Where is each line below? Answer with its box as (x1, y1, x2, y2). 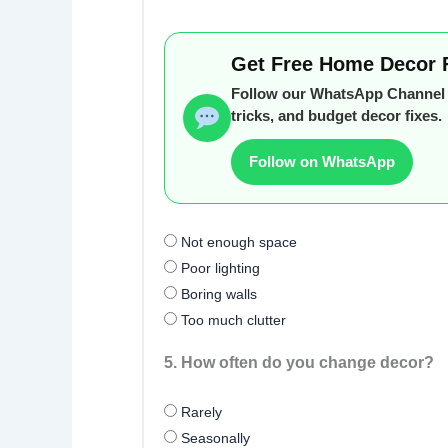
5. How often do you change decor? (164, 354, 434, 372)
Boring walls (177, 286, 257, 303)
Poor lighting (177, 260, 260, 277)
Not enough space (177, 234, 297, 251)
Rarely (177, 403, 222, 420)
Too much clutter (177, 312, 286, 329)
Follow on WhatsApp (249, 153, 395, 171)
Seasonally (177, 429, 250, 446)
